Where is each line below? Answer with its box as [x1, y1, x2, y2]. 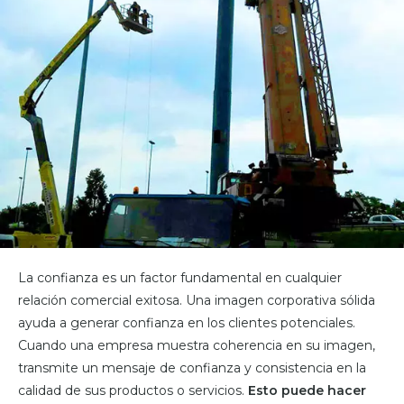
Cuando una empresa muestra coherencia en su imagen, [18, 336, 375, 353]
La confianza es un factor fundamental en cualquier [18, 269, 342, 286]
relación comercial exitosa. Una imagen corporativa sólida [18, 291, 375, 308]
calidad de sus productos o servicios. [18, 381, 248, 399]
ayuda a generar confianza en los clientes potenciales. [18, 314, 355, 331]
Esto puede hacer [248, 381, 366, 399]
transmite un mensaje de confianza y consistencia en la [18, 359, 366, 376]
